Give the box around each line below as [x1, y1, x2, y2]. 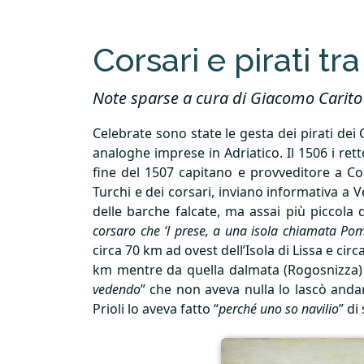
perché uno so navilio [219, 300, 339, 318]
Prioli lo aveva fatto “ [93, 300, 219, 318]
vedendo [93, 280, 141, 298]
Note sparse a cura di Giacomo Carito [93, 87, 362, 109]
